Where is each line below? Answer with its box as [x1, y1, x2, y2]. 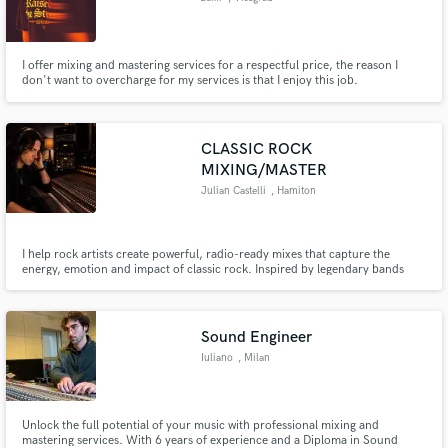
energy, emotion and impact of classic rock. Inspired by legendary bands [21, 261, 404, 277]
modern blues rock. [21, 291, 126, 307]
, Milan [237, 352, 270, 364]
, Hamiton [270, 184, 316, 197]
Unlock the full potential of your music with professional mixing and [21, 418, 379, 433]
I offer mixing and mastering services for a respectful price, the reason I [21, 58, 398, 74]
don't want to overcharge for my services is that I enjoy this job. [21, 73, 358, 89]
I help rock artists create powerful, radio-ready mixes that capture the [21, 246, 390, 262]
